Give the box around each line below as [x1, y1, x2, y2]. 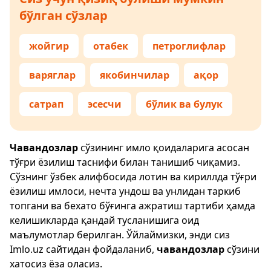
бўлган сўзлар [19, 7, 108, 24]
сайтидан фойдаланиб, [44, 243, 157, 256]
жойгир [29, 39, 69, 53]
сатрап [29, 97, 64, 111]
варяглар [29, 68, 76, 82]
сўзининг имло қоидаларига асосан [78, 141, 249, 154]
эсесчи [88, 97, 122, 111]
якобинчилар [100, 68, 169, 82]
